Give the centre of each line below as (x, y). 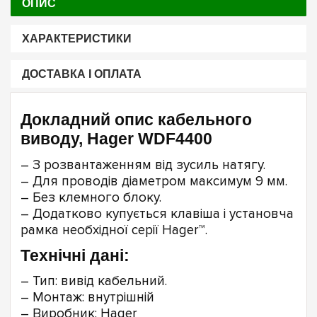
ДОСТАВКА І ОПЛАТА (81, 74)
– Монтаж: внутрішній (87, 298)
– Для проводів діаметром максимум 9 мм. (154, 181)
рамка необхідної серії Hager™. (114, 230)
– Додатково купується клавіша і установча (157, 214)
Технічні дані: (75, 255)
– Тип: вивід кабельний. (94, 282)
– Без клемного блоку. (91, 197)
